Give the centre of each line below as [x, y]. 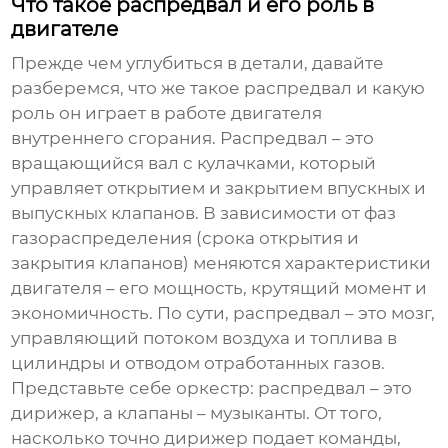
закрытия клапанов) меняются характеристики [221, 263]
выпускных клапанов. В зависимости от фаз [204, 213]
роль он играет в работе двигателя [167, 113]
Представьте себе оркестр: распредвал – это [212, 388]
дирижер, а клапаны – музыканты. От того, [197, 413]
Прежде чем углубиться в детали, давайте [198, 63]
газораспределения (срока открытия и [185, 238]
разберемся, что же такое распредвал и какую [218, 88]
